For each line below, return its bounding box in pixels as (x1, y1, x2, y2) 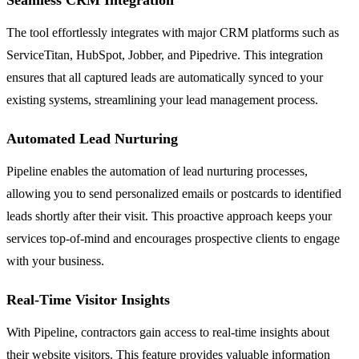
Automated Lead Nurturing (6, 130, 178, 147)
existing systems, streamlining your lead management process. (6, 92, 318, 107)
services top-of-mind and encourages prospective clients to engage (6, 231, 340, 245)
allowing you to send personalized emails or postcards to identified (6, 186, 341, 200)
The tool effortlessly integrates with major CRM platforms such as (6, 25, 339, 39)
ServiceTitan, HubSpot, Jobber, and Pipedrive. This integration (6, 47, 323, 62)
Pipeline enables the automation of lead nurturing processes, (6, 163, 308, 178)
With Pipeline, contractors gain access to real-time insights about (6, 325, 329, 339)
